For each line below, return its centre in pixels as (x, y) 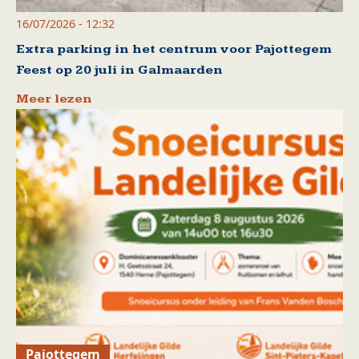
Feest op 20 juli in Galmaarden (119, 71)
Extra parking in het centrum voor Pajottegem (174, 50)
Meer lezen (54, 99)
